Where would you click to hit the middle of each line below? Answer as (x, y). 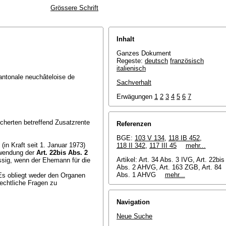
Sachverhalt (134, 82)
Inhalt (125, 39)
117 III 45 (163, 146)
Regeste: (131, 61)
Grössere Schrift (74, 8)
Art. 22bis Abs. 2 (62, 153)
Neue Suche (134, 216)
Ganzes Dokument (144, 53)
